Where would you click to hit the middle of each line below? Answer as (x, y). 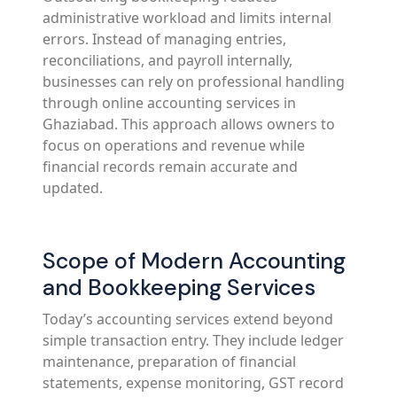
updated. (73, 188)
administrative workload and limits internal (187, 18)
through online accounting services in (169, 103)
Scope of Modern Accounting (194, 261)
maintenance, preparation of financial (169, 362)
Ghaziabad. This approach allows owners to (189, 124)
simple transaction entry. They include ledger (193, 340)
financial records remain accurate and (170, 167)
